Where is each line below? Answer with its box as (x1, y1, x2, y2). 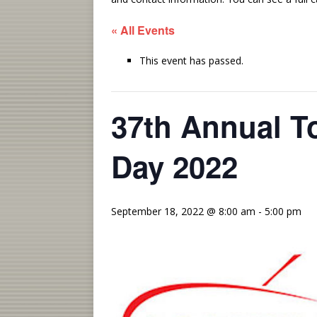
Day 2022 (111, 145, 238, 188)
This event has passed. (139, 54, 243, 67)
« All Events (111, 22, 175, 38)
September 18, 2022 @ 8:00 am (111, 204, 255, 218)
